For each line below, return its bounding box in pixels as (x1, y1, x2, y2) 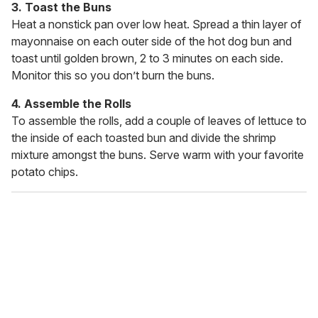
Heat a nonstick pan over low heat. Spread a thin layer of (11, 16, 302, 31)
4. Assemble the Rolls (11, 96, 131, 111)
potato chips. (11, 164, 78, 179)
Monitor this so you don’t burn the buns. (11, 67, 214, 82)
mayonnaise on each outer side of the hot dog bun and (11, 33, 292, 48)
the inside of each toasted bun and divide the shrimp (11, 130, 276, 145)
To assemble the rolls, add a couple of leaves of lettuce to (11, 113, 307, 128)
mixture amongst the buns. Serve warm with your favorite (11, 147, 304, 162)
